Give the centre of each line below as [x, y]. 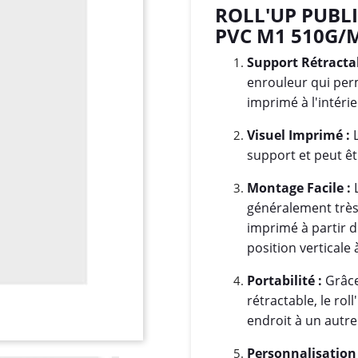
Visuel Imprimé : [298, 135]
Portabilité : [284, 280]
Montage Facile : [299, 188]
